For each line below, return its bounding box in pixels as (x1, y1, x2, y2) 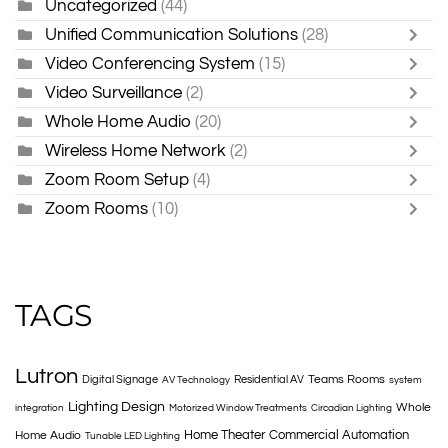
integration (15, 403, 64, 414)
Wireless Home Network (45, 141, 226, 159)
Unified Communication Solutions (45, 25, 298, 43)
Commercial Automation (269, 428, 409, 443)
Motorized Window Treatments (169, 403, 307, 414)
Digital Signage (82, 374, 158, 386)
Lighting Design (68, 400, 165, 415)
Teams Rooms (308, 373, 385, 387)
